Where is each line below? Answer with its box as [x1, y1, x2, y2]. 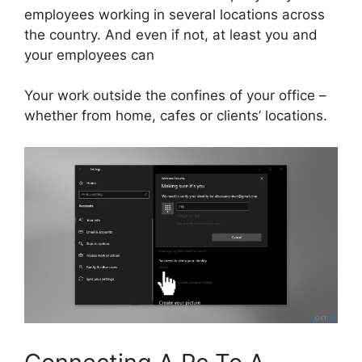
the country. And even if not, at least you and [24, 26, 318, 43]
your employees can [24, 46, 154, 63]
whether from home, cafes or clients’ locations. [24, 107, 327, 124]
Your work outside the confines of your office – [24, 87, 326, 104]
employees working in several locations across [24, 6, 325, 23]
